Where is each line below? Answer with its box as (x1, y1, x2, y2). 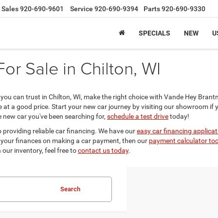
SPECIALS (139, 29, 170, 37)
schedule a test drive (107, 112, 168, 120)
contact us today (78, 146, 128, 154)
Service (70, 5, 93, 13)
